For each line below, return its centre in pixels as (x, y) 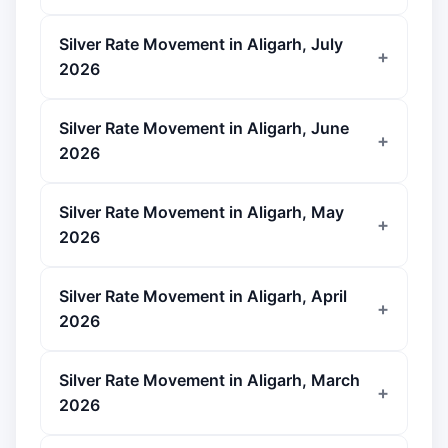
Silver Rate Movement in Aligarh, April (203, 296)
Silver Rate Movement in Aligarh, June (204, 128)
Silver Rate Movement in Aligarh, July (201, 44)
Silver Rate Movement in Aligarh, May (201, 212)
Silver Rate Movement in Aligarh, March (209, 380)
